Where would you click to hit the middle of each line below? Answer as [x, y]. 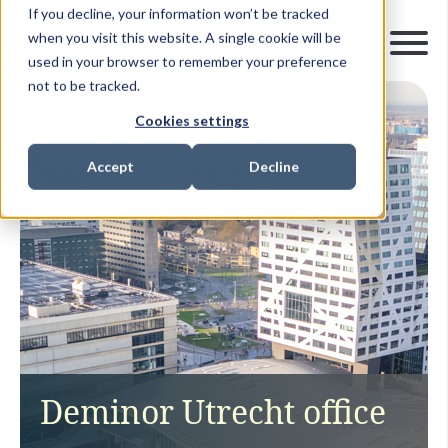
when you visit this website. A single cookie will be [184, 37]
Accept [110, 167]
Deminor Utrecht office [213, 411]
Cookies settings [192, 120]
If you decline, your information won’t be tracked [178, 13]
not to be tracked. [84, 85]
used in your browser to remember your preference [187, 61]
